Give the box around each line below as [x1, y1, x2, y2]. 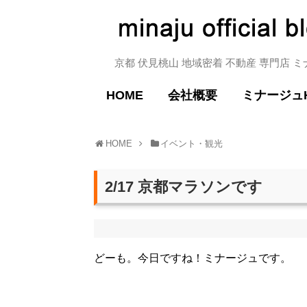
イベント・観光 [160, 138, 223, 149]
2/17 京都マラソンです [105, 177, 262, 195]
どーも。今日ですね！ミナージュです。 [94, 251, 291, 264]
